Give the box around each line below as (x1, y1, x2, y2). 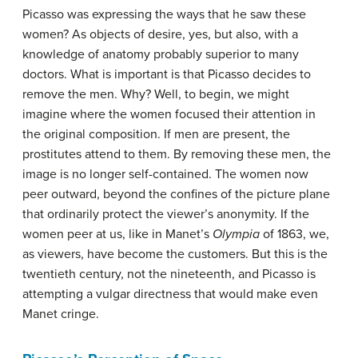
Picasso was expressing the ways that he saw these (22, 6, 306, 23)
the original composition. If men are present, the (22, 126, 290, 143)
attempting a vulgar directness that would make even (22, 286, 318, 303)
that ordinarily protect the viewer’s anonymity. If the (22, 206, 309, 223)
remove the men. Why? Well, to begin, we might (22, 86, 289, 103)
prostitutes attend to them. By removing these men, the (22, 146, 331, 163)
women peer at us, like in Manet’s (22, 226, 213, 243)
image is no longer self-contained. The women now (22, 166, 308, 183)
